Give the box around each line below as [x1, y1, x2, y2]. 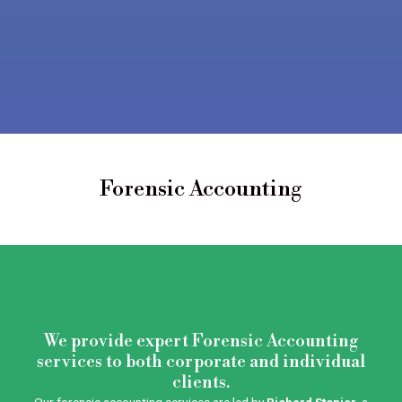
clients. [172, 371, 230, 393]
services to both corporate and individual [37, 351, 365, 372]
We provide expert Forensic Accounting [43, 330, 359, 352]
